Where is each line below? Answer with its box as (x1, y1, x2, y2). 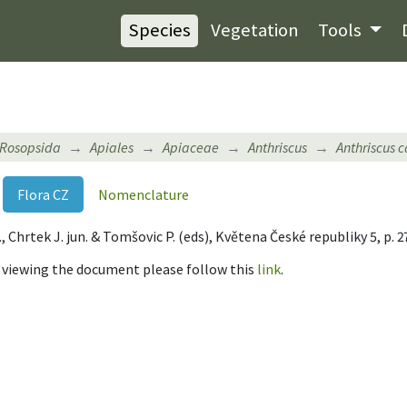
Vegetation (210, 18, 299, 43)
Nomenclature (98, 184, 189, 203)
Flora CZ (17, 184, 69, 203)
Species (127, 18, 191, 43)
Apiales (90, 137, 134, 156)
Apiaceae (163, 137, 219, 156)
